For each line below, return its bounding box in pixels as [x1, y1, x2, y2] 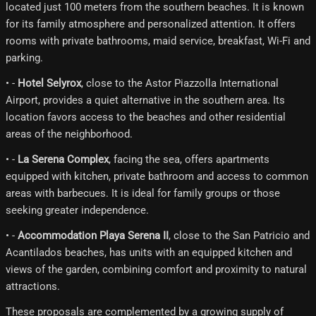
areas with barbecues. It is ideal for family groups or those [6, 186, 280, 200]
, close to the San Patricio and [169, 229, 310, 242]
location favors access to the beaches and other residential [6, 110, 286, 123]
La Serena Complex [18, 152, 109, 166]
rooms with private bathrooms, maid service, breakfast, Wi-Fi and [6, 34, 310, 47]
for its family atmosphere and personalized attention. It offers [6, 17, 296, 30]
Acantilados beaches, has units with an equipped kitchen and [6, 245, 292, 259]
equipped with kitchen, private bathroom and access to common [6, 169, 308, 183]
